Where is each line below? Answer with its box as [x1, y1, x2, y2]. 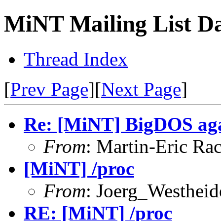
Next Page [101, 78, 181, 100]
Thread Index [24, 48, 128, 70]
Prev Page [10, 78, 88, 100]
